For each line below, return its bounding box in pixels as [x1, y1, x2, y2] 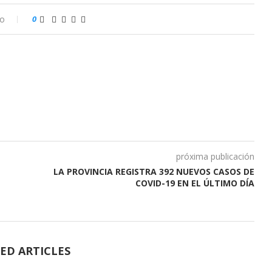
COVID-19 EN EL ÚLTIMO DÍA [135, 177, 254, 189]
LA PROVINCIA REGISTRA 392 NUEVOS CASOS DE [53, 166, 254, 178]
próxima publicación [175, 151, 254, 163]
